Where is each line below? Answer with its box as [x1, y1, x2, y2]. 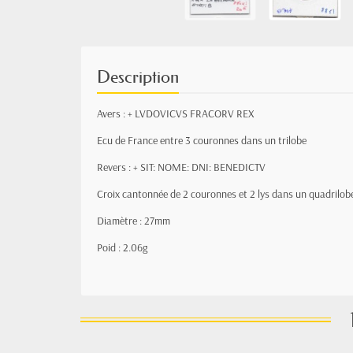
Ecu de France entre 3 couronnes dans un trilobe [97, 133, 307, 148]
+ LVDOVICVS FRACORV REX [128, 106, 255, 121]
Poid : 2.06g [97, 240, 147, 255]
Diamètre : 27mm [97, 214, 170, 229]
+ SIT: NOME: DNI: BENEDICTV [133, 160, 266, 175]
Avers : [97, 106, 128, 121]
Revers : [97, 160, 133, 175]
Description [97, 66, 179, 88]
